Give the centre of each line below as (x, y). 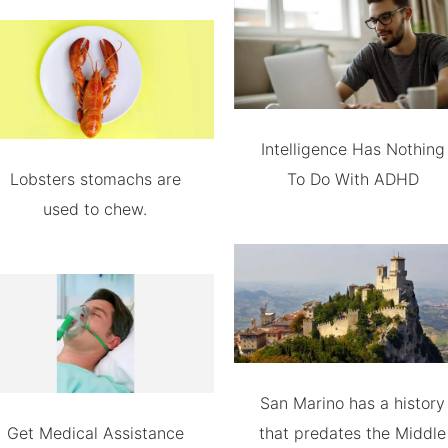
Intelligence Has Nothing (352, 148)
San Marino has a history (353, 402)
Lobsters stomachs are (95, 178)
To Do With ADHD (352, 178)
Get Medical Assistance (95, 432)
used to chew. (95, 208)
